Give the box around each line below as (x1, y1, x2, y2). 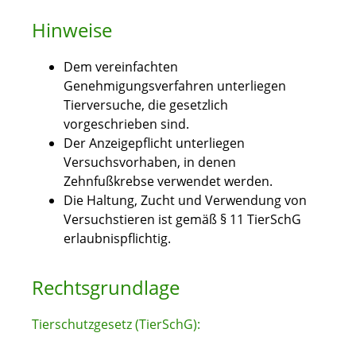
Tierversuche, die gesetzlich (64, 96, 228, 114)
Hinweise (32, 17, 112, 44)
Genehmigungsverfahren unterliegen (64, 77, 286, 95)
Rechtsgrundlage (32, 274, 180, 301)
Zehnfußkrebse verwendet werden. (64, 172, 273, 191)
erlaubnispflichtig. (64, 230, 171, 248)
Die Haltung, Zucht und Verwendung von (64, 192, 307, 210)
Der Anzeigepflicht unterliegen (64, 134, 245, 153)
